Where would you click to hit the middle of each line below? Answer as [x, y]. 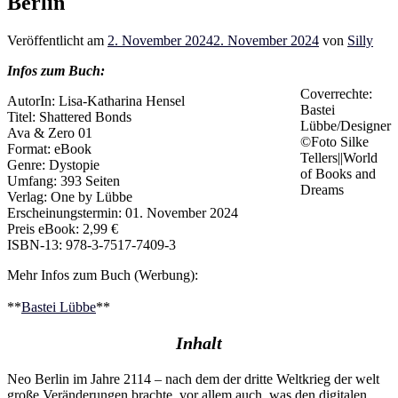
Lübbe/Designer [346, 125]
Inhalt [199, 342]
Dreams [322, 189]
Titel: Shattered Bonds [69, 116]
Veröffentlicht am [57, 40]
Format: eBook [49, 148]
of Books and [338, 173]
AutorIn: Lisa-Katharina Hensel [96, 100]
